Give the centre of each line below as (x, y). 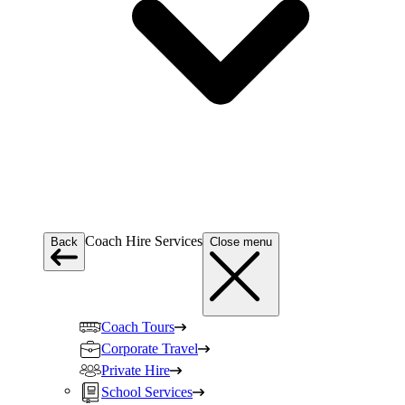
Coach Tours (138, 327)
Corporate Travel (150, 348)
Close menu (241, 242)
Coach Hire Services (144, 241)
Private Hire (136, 370)
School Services (147, 392)
